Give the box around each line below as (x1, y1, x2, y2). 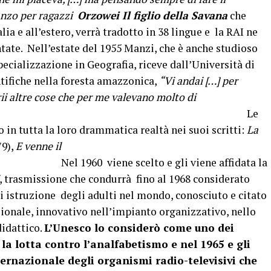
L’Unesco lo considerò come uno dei (44, 221, 234, 235)
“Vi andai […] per (159, 74, 238, 88)
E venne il (16, 139, 61, 153)
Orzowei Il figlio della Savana (77, 8, 227, 22)
